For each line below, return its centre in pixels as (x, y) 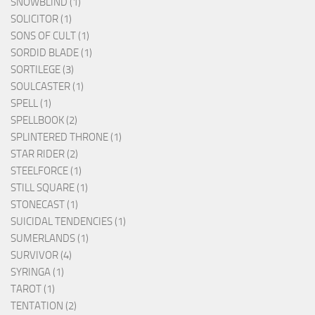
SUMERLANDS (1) (50, 239)
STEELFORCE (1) (46, 171)
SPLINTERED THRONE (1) (66, 137)
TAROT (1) (33, 289)
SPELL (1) (31, 104)
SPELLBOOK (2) (44, 121)
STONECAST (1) (44, 205)
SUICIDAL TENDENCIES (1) (68, 222)
